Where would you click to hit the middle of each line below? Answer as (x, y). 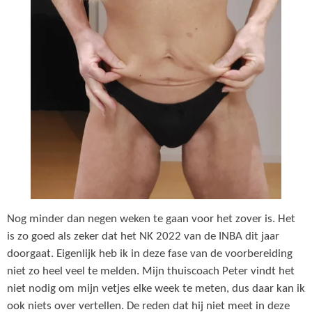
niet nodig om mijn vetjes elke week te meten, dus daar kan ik (156, 289)
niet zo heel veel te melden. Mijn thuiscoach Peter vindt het (151, 271)
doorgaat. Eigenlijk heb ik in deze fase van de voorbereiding (150, 254)
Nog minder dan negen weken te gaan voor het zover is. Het (151, 219)
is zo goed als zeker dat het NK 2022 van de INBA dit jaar (143, 236)
